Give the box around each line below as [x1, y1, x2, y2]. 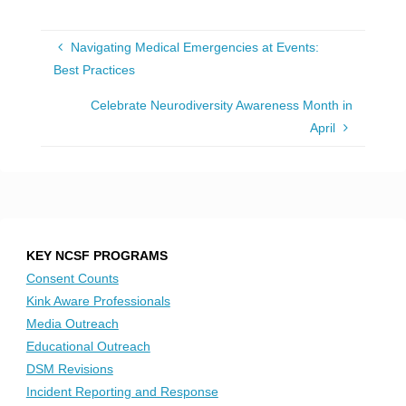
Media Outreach [25, 315, 119, 331]
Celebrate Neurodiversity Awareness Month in [90, 98, 353, 113]
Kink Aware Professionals [25, 293, 170, 308]
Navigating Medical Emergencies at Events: [70, 40, 319, 54]
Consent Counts [25, 270, 119, 285]
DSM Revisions [25, 361, 113, 376]
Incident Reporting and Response [25, 383, 218, 399]
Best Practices [53, 63, 136, 77]
